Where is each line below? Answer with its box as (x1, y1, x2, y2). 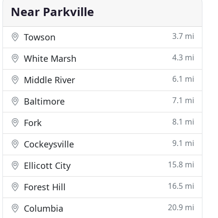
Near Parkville (11, 3, 94, 19)
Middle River (21, 74, 75, 86)
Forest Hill (21, 181, 66, 193)
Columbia (21, 202, 64, 214)
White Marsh (21, 53, 77, 64)
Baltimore (21, 95, 65, 107)
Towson (21, 31, 56, 43)
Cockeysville (21, 138, 74, 150)
